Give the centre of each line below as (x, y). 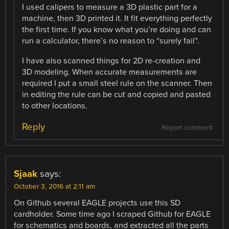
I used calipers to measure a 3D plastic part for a (110, 7)
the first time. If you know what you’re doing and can (117, 30)
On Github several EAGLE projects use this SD (97, 203)
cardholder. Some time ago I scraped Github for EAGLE (112, 214)
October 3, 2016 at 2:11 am (55, 186)
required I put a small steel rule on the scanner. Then (117, 83)
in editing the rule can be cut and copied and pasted (117, 94)
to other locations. (55, 106)
